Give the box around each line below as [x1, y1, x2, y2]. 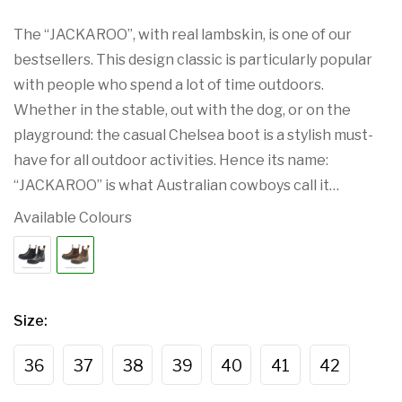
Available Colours [13, 209, 132, 226]
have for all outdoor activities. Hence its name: [13, 152, 328, 169]
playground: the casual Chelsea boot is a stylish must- [13, 127, 373, 144]
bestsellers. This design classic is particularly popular [13, 51, 372, 68]
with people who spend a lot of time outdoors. [13, 76, 324, 93]
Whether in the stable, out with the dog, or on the [13, 101, 351, 118]
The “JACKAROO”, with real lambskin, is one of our [13, 26, 352, 43]
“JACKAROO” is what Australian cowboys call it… [13, 177, 339, 194]
